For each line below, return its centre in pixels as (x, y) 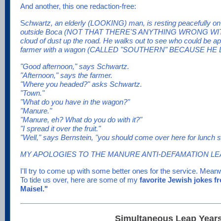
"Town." (32, 93)
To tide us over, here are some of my (80, 180)
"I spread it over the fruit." (60, 128)
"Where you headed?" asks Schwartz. (81, 84)
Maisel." (34, 188)
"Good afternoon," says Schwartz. (75, 66)
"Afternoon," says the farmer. (66, 75)
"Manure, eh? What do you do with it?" (81, 119)
